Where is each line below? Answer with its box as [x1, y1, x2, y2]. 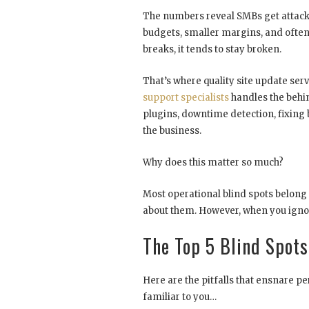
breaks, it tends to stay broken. [143, 43, 281, 56]
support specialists [143, 92, 229, 104]
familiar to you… [143, 291, 217, 303]
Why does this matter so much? [143, 157, 283, 169]
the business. [143, 125, 201, 137]
